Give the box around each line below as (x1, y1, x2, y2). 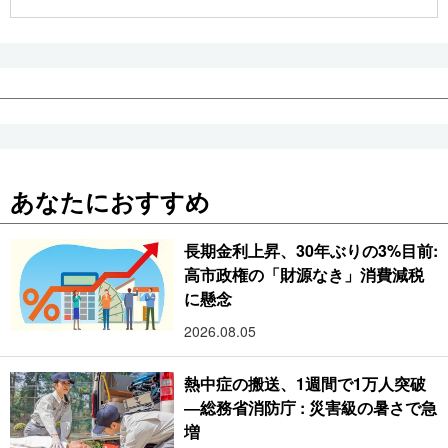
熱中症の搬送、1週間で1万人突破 (184, 371, 427, 395)
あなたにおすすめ (10, 183, 210, 218)
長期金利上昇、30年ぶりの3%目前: (184, 238, 438, 262)
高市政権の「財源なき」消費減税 (184, 262, 425, 286)
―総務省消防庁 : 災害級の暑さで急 (184, 395, 437, 419)
